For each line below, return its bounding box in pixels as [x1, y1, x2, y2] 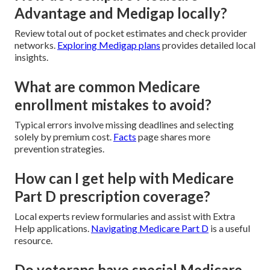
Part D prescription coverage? [14, 187, 210, 206]
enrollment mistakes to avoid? [14, 96, 212, 114]
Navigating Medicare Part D [91, 222, 209, 234]
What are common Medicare [14, 78, 200, 96]
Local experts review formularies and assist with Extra [14, 210, 235, 222]
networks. [14, 39, 57, 51]
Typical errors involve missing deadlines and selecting [14, 119, 234, 131]
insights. [14, 51, 48, 63]
